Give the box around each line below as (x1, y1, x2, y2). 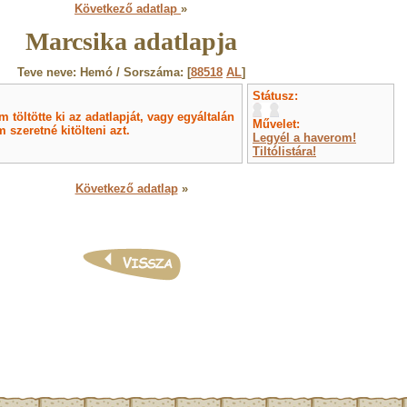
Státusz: (253, 89, 298, 103)
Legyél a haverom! (253, 131, 356, 144)
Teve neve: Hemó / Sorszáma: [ (17, 65, 191, 79)
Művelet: (253, 117, 300, 131)
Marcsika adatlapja (25, 27, 237, 55)
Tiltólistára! (253, 144, 316, 158)
